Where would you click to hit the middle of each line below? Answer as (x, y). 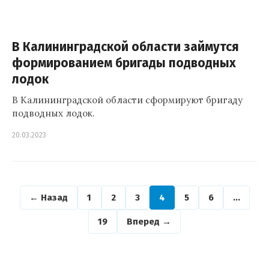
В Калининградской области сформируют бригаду (127, 100)
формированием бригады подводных (124, 63)
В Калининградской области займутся (125, 47)
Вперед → (149, 221)
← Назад (48, 197)
